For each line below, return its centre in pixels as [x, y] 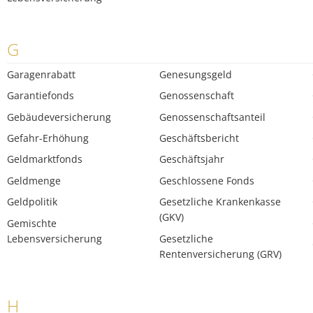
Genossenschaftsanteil [213, 117]
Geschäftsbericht [199, 138]
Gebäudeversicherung [59, 117]
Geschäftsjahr [192, 159]
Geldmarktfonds [45, 159]
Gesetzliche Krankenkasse [220, 202]
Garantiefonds [41, 96]
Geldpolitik [32, 202]
